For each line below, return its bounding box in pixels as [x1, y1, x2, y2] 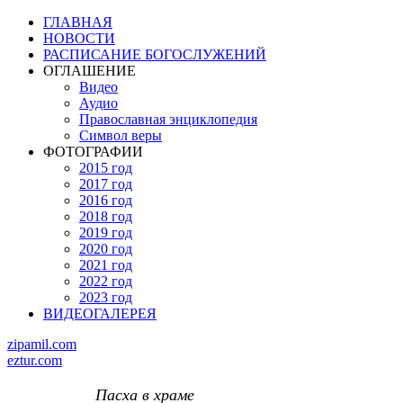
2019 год [79, 225, 132, 240]
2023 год [79, 290, 132, 305]
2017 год [79, 176, 132, 192]
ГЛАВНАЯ [43, 14, 112, 30]
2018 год [79, 209, 132, 224]
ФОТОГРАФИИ [43, 144, 143, 159]
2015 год [79, 160, 132, 175]
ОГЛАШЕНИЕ [43, 63, 136, 78]
